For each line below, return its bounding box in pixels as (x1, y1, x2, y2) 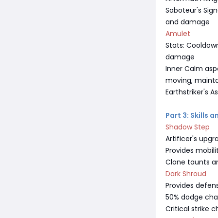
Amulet (165, 28, 190, 38)
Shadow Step (165, 122, 210, 132)
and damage (165, 17, 210, 27)
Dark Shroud (165, 168, 206, 179)
